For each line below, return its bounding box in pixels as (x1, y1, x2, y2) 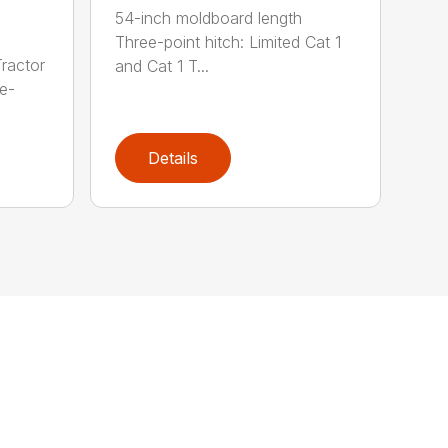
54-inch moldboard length (115, 8, 303, 29)
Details (148, 147, 199, 168)
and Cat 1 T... (115, 56, 210, 77)
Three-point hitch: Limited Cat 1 (115, 32, 342, 53)
